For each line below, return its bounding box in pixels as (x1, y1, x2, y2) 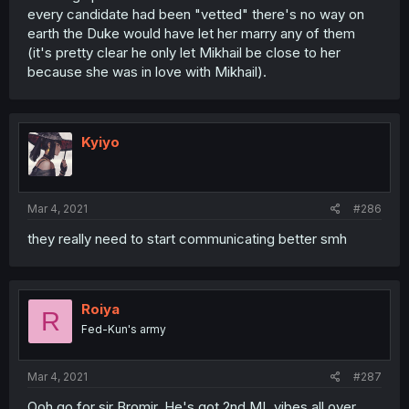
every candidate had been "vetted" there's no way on (27, 5, 364, 23)
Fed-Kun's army (81, 322, 166, 336)
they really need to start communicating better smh (27, 230, 347, 247)
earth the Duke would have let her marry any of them (27, 24, 355, 42)
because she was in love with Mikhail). (27, 62, 267, 80)
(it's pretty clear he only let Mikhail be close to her (27, 43, 341, 61)
